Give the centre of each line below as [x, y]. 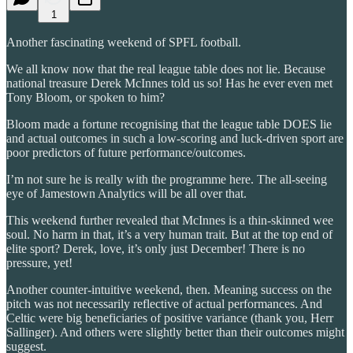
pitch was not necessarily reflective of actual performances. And [164, 303]
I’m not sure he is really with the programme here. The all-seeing [167, 179]
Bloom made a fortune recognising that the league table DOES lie [169, 124]
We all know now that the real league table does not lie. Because [166, 69]
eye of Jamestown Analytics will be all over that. [126, 193]
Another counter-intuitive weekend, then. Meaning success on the [169, 289]
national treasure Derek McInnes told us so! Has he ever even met [169, 83]
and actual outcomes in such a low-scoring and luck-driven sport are [175, 138]
